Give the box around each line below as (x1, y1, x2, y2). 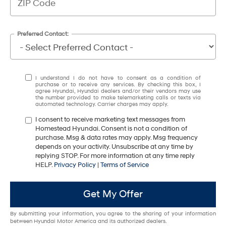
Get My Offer (83, 188, 143, 200)
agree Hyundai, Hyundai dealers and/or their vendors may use (35, 87, 201, 94)
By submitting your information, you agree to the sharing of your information (10, 210, 216, 217)
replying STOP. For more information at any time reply (35, 151, 195, 160)
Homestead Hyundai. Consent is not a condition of (35, 124, 187, 133)
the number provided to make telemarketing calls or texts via (35, 94, 201, 101)
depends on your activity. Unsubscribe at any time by (35, 142, 193, 151)
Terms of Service (100, 160, 149, 169)
